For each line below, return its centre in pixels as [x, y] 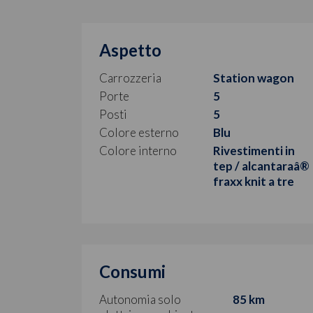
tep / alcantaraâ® [262, 166]
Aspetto [130, 50]
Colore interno [138, 150]
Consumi [132, 271]
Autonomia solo [140, 299]
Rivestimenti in [254, 150]
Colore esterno [139, 132]
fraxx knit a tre [254, 181]
